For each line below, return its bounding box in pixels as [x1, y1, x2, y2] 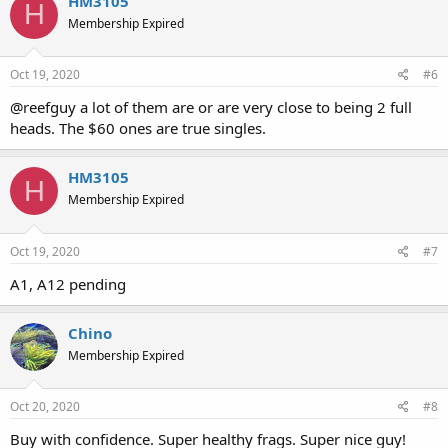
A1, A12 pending [10, 273, 126, 294]
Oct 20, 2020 [10, 398, 80, 415]
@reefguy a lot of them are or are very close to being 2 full [10, 97, 412, 117]
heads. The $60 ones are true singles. [10, 118, 266, 138]
